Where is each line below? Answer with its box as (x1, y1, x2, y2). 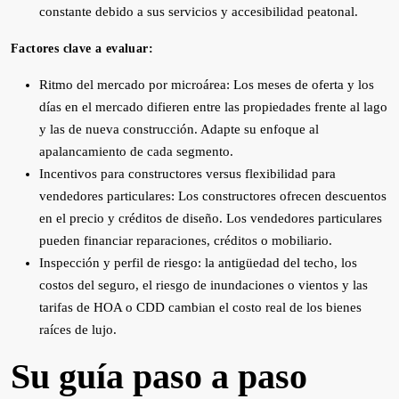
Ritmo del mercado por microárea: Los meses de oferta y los (39, 77, 374, 92)
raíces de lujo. (39, 322, 117, 337)
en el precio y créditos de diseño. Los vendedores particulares (39, 211, 382, 225)
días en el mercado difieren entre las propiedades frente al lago (39, 100, 387, 114)
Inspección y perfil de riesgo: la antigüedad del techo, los (39, 256, 357, 270)
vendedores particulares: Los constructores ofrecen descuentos (39, 189, 387, 203)
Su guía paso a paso (11, 356, 307, 396)
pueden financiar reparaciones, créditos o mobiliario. (39, 233, 332, 248)
